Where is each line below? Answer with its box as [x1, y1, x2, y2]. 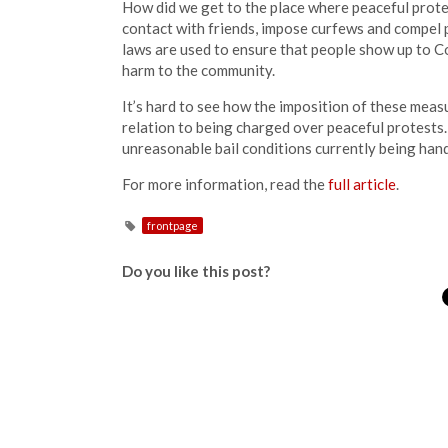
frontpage [146, 219, 198, 232]
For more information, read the [122, 175, 328, 193]
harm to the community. [122, 61, 275, 79]
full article [328, 175, 396, 193]
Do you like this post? [122, 262, 270, 280]
